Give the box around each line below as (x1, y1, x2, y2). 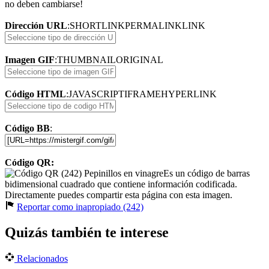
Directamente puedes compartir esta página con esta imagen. (5, 189, 232, 200)
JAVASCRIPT (68, 88, 124, 99)
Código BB (5, 122, 50, 133)
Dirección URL (5, 20, 67, 31)
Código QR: (5, 157, 54, 168)
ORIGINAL (116, 54, 163, 65)
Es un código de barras (163, 168, 250, 178)
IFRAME (124, 88, 161, 99)
